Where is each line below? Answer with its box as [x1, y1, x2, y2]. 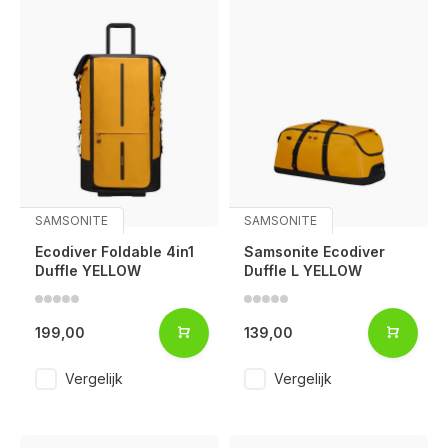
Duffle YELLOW [35, 261, 141, 279]
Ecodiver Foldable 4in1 [35, 242, 194, 260]
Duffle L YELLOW [244, 261, 362, 279]
